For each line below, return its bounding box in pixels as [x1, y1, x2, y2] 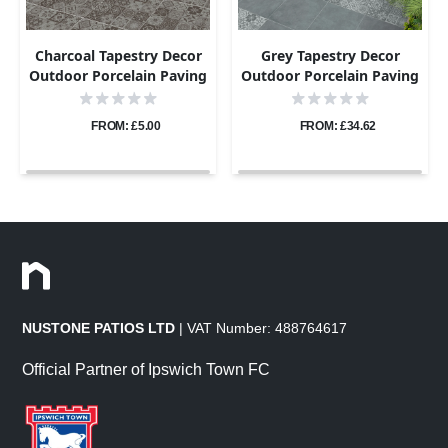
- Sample [88, 86, 148, 106]
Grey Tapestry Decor [260, 46, 400, 66]
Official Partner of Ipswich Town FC [22, 361, 271, 379]
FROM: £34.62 [299, 119, 377, 134]
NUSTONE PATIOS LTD [22, 320, 176, 337]
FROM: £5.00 [91, 119, 161, 134]
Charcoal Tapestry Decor [34, 46, 202, 66]
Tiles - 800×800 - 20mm [251, 86, 409, 106]
